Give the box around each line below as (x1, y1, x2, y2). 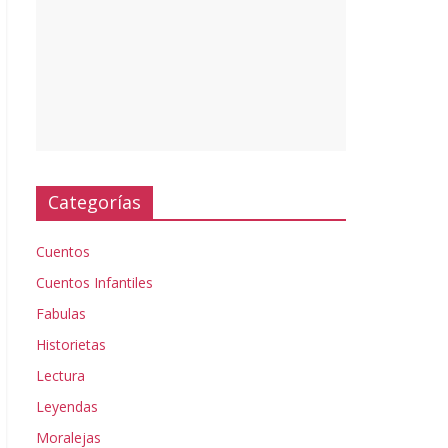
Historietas (36, 335, 106, 354)
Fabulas (36, 304, 86, 323)
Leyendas (36, 397, 98, 416)
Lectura (36, 366, 85, 385)
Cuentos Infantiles (36, 273, 153, 292)
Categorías (48, 190, 141, 214)
